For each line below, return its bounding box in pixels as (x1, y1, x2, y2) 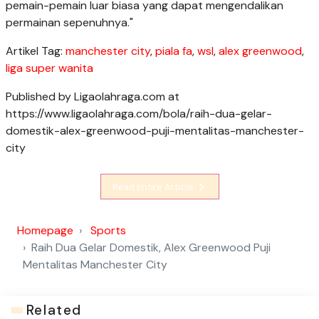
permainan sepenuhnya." (6, 14, 133, 30)
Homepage (17, 223, 73, 239)
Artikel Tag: (6, 43, 66, 58)
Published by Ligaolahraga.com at (6, 88, 179, 104)
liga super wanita (6, 60, 93, 75)
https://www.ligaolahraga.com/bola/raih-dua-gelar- (6, 105, 272, 121)
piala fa (155, 43, 192, 58)
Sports (90, 223, 126, 239)
